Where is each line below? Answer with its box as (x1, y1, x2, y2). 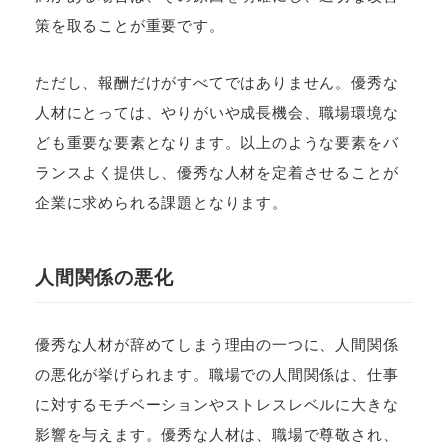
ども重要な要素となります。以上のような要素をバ (35, 134, 399, 152)
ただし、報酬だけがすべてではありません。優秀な (35, 74, 399, 92)
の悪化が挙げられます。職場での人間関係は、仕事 (35, 366, 399, 384)
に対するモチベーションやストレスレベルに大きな (35, 396, 399, 414)
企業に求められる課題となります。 (35, 194, 288, 212)
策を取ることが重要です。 (35, 17, 225, 35)
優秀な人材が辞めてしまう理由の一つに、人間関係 (35, 336, 399, 354)
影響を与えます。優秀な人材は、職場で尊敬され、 (35, 426, 399, 444)
